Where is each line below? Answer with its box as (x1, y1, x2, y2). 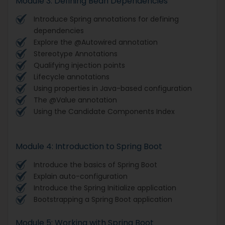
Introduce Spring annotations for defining (34, 14, 179, 24)
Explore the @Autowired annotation (34, 37, 158, 47)
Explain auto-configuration (34, 171, 128, 181)
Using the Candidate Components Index (34, 106, 175, 117)
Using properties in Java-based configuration (34, 83, 192, 93)
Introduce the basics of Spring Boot (34, 159, 157, 170)
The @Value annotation (34, 94, 117, 105)
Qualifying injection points (34, 60, 125, 70)
